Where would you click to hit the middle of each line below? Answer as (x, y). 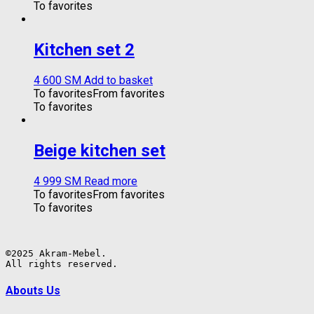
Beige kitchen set (100, 150)
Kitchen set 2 (84, 49)
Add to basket (118, 80)
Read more (111, 181)
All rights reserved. (62, 264)
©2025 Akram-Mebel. (56, 253)
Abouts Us (33, 290)
